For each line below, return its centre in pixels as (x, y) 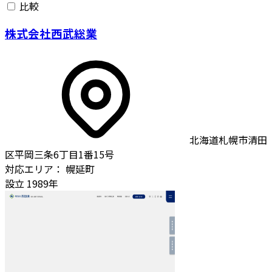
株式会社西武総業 (51, 33)
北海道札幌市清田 (228, 139)
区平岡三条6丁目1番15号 (59, 154)
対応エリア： (34, 168)
